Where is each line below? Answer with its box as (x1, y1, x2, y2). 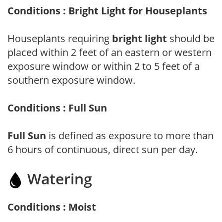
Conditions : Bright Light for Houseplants (7, 3, 207, 17)
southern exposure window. (7, 73, 135, 87)
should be (167, 31, 215, 45)
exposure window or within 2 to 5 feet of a (7, 59, 200, 73)
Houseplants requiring (7, 31, 112, 45)
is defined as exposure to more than (46, 128, 214, 142)
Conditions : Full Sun (7, 101, 107, 114)
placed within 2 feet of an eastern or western (7, 45, 212, 59)
